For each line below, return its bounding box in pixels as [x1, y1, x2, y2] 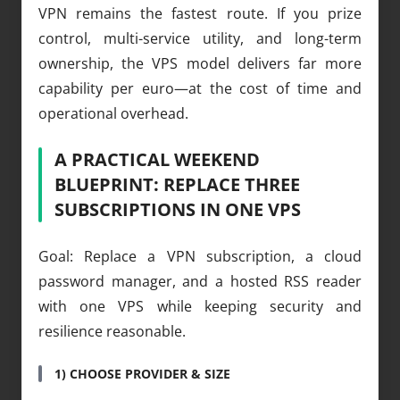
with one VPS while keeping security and [38, 296, 362, 316]
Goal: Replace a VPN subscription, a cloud [38, 246, 362, 266]
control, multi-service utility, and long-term [38, 28, 362, 48]
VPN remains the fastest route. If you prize [38, 3, 362, 23]
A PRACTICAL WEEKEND [54, 146, 260, 171]
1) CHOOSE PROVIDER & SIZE [54, 364, 230, 382]
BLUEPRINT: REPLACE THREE [54, 171, 300, 196]
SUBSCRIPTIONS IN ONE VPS [54, 196, 301, 221]
